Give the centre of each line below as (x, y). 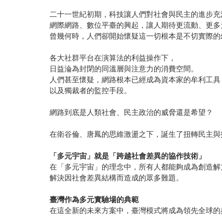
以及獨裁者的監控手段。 (91, 91)
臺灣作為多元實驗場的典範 (94, 200)
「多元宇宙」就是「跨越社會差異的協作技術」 (128, 156)
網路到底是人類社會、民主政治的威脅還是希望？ (132, 112)
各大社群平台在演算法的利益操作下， (113, 58)
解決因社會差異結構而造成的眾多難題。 (117, 178)
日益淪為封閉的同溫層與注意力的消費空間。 (124, 69)
